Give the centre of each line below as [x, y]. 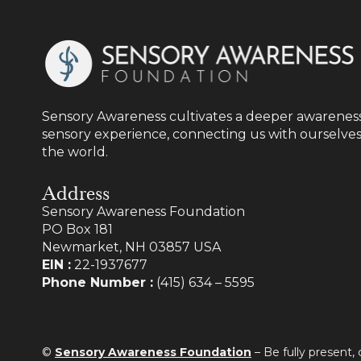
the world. [75, 151]
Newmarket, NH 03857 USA [131, 247]
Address [76, 191]
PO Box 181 [77, 229]
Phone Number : [98, 282]
